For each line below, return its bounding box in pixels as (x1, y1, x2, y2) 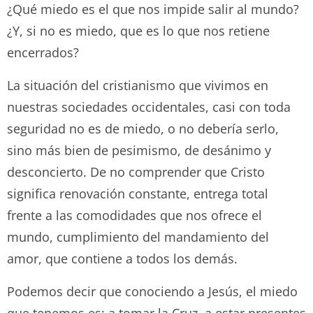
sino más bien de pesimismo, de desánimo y (7, 141, 271, 159)
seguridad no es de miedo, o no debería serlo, (7, 119, 279, 137)
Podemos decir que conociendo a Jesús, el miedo (7, 282, 298, 300)
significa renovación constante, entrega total (7, 184, 268, 202)
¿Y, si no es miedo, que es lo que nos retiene (7, 22, 270, 39)
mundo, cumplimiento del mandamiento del (7, 228, 269, 245)
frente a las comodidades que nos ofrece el (7, 206, 262, 224)
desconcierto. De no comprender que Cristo (7, 163, 265, 180)
